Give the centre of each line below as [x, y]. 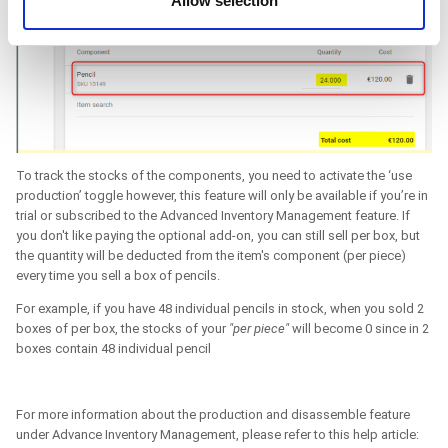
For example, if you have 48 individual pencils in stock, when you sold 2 [220, 308]
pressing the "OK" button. [111, 40]
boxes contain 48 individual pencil [113, 348]
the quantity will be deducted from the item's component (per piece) [211, 255]
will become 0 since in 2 [359, 328]
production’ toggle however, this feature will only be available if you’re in [222, 195]
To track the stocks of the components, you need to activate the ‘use [214, 175]
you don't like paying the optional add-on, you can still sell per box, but [218, 235]
